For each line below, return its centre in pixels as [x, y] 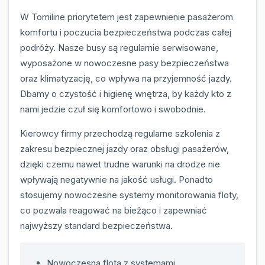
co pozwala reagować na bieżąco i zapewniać [114, 211]
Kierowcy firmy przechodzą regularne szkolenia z [120, 134]
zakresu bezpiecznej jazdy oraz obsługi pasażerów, [125, 149]
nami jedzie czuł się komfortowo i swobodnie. [113, 109]
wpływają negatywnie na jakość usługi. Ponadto [117, 180]
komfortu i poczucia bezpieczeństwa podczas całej [126, 33]
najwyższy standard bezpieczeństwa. [96, 226]
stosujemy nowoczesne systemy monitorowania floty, [129, 195]
